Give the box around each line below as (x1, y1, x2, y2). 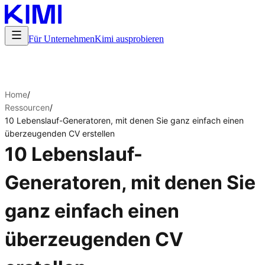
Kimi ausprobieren (95, 34, 164, 44)
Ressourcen (5, 102, 50, 112)
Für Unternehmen (28, 34, 95, 44)
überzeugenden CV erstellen (5, 128, 115, 138)
